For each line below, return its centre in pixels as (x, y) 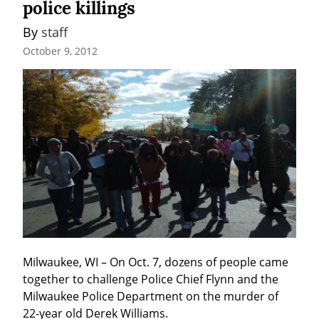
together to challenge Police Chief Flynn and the (151, 279)
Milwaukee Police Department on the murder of (151, 297)
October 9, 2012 (60, 51)
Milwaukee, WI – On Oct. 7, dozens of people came (156, 262)
